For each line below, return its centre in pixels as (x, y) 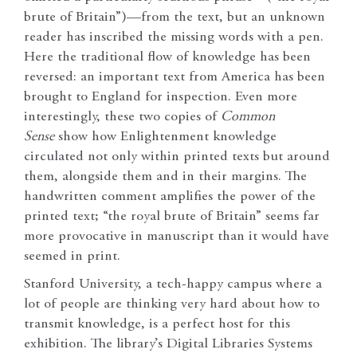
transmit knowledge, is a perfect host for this (157, 325)
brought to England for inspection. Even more (161, 98)
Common (248, 118)
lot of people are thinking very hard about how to (172, 305)
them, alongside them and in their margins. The (165, 177)
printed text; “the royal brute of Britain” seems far (172, 217)
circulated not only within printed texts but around (177, 157)
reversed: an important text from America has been (175, 78)
